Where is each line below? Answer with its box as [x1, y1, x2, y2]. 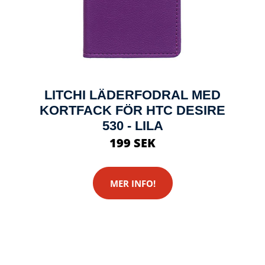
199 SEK [109, 135, 156, 151]
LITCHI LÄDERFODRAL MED [44, 88, 221, 102]
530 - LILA [102, 118, 163, 133]
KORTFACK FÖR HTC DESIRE [40, 103, 225, 118]
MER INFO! [109, 177, 156, 189]
